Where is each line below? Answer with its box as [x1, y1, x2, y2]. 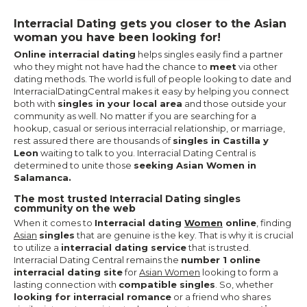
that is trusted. [186, 242, 251, 254]
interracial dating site [14, 267, 123, 278]
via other [236, 61, 278, 73]
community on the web [14, 202, 136, 215]
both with [14, 98, 58, 110]
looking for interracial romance [14, 291, 171, 303]
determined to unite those [14, 160, 134, 171]
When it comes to [14, 217, 95, 229]
